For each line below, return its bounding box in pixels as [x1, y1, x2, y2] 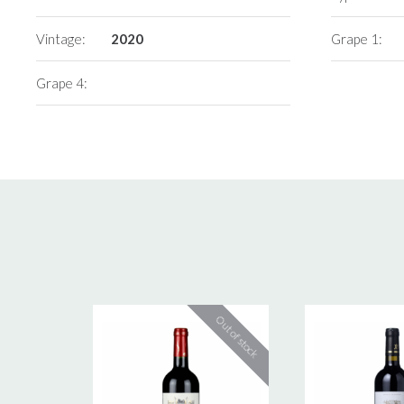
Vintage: [36, 30, 87, 47]
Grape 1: [331, 30, 383, 47]
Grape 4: [36, 74, 88, 91]
